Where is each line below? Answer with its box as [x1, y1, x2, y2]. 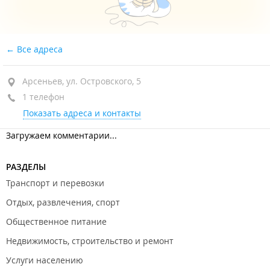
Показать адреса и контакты [23, 107, 141, 119]
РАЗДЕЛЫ [6, 161, 46, 172]
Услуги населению [6, 254, 83, 266]
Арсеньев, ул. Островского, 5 [22, 75, 141, 87]
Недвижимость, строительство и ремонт [6, 235, 174, 246]
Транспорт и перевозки [6, 177, 104, 189]
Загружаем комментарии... [6, 130, 117, 141]
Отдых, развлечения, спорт [6, 196, 120, 208]
